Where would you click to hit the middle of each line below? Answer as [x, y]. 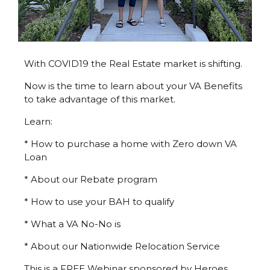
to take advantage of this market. [100, 99]
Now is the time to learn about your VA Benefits [133, 86]
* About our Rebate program [91, 179]
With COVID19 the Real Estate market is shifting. [133, 63]
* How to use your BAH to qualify [99, 201]
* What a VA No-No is [72, 224]
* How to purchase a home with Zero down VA [130, 143]
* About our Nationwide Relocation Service [122, 246]
